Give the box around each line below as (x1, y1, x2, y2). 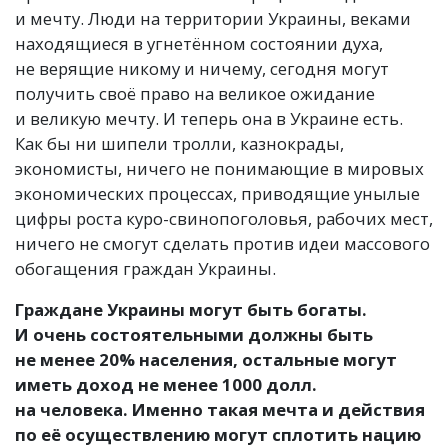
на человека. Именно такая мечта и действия (15, 398, 425, 421)
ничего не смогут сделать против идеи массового (15, 232, 430, 255)
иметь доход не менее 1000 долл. (15, 373, 317, 396)
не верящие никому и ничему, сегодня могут (15, 57, 389, 80)
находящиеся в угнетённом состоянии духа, (15, 32, 383, 55)
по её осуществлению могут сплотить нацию (15, 423, 421, 446)
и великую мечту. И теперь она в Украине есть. (15, 107, 403, 130)
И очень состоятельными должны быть (15, 323, 373, 346)
